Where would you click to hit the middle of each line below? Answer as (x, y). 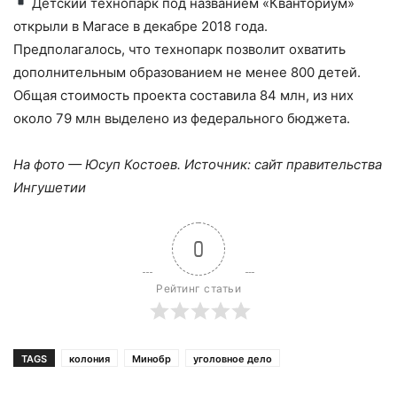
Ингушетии (50, 187)
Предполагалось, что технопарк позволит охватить (179, 49)
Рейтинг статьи (198, 288)
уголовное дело (233, 358)
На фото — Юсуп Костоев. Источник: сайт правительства (198, 164)
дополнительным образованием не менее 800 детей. (187, 72)
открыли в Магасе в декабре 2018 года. (142, 26)
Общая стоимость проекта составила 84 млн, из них (183, 95)
